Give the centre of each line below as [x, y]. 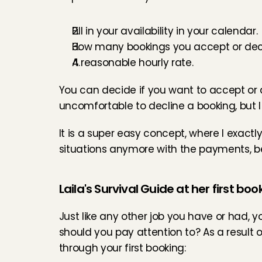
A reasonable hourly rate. [132, 63]
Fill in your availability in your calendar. [165, 31]
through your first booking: [122, 248]
